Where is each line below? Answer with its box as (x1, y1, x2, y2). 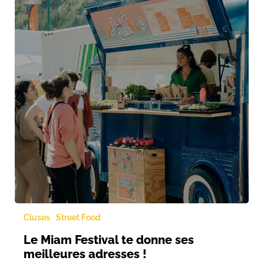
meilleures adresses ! (24, 246, 147, 261)
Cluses (24, 212, 50, 222)
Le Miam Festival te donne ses (24, 232, 194, 247)
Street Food (56, 212, 101, 222)
